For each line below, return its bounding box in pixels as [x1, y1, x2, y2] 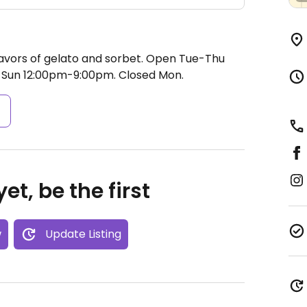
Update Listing [45, 226, 121, 242]
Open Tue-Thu [146, 51, 225, 66]
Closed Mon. [116, 67, 184, 83]
